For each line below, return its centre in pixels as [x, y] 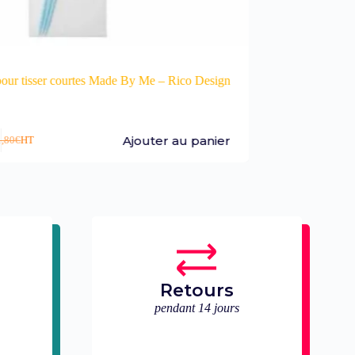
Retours [197, 291]
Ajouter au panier [176, 140]
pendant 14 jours [197, 308]
